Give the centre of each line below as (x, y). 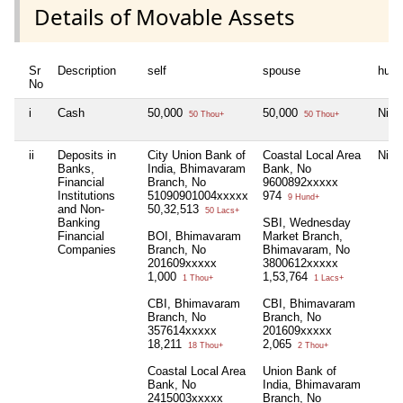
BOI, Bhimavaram (194, 236)
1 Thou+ (197, 278)
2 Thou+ (312, 345)
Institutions (86, 195)
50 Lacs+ (221, 210)
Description (87, 70)
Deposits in (87, 155)
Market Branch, (303, 236)
